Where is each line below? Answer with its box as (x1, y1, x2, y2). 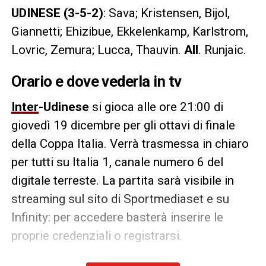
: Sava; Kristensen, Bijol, (103, 5, 230, 20)
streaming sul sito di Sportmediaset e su (11, 191, 229, 206)
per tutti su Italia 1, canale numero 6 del (11, 154, 223, 169)
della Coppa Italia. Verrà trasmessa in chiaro (11, 136, 249, 151)
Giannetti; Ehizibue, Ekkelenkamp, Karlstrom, (11, 24, 248, 39)
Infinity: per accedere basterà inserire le (11, 210, 223, 224)
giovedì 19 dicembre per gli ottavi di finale (11, 118, 235, 132)
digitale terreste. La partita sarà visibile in (11, 173, 234, 188)
